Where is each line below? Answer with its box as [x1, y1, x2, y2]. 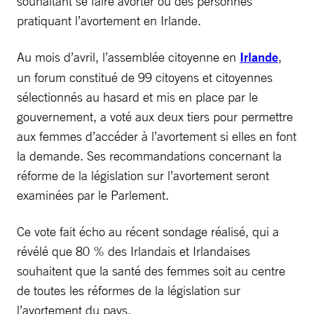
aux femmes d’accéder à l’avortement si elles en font [17, 128, 296, 144]
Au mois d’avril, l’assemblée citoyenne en [17, 48, 240, 64]
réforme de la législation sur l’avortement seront [17, 167, 269, 183]
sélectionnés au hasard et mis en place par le [17, 88, 258, 104]
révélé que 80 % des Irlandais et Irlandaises [17, 243, 250, 259]
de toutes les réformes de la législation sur [17, 282, 240, 298]
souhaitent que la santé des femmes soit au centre [17, 262, 285, 278]
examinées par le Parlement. [17, 186, 169, 203]
